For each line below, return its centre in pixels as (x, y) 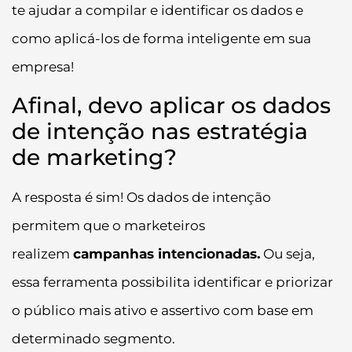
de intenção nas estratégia (160, 131)
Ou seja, (288, 253)
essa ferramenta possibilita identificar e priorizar (172, 282)
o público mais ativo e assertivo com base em (163, 310)
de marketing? (94, 157)
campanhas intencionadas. (167, 253)
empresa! (43, 67)
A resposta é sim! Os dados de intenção (141, 197)
